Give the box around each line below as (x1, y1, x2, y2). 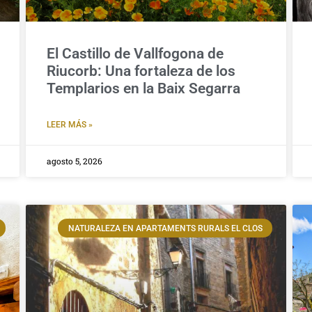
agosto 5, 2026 (47, 155, 102, 167)
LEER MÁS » (47, 120, 93, 130)
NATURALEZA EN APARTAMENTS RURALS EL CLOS (68, 223, 263, 233)
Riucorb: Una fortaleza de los (47, 63, 235, 80)
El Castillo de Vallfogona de (47, 45, 224, 63)
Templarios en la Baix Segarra (47, 80, 240, 97)
